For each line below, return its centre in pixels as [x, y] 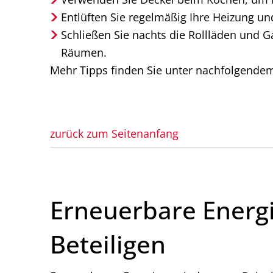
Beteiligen [108, 244]
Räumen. [84, 52]
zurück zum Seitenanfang [114, 133]
